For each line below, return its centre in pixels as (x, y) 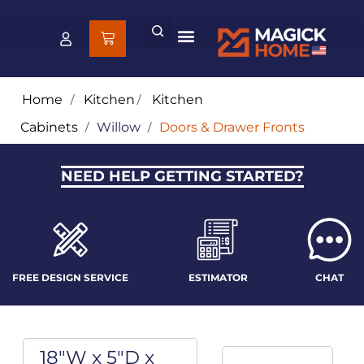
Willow (119, 128)
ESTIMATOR (218, 278)
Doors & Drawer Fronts (232, 128)
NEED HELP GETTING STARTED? (182, 177)
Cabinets (49, 128)
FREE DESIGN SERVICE (70, 278)
